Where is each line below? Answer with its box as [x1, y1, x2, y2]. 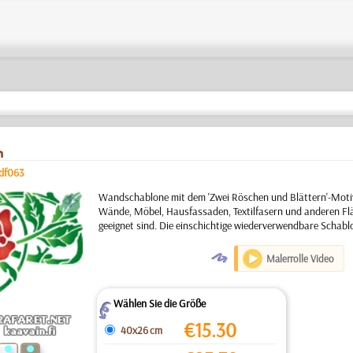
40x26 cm [120, 322, 162, 337]
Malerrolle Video [266, 252, 335, 265]
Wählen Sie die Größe [113, 296, 206, 310]
